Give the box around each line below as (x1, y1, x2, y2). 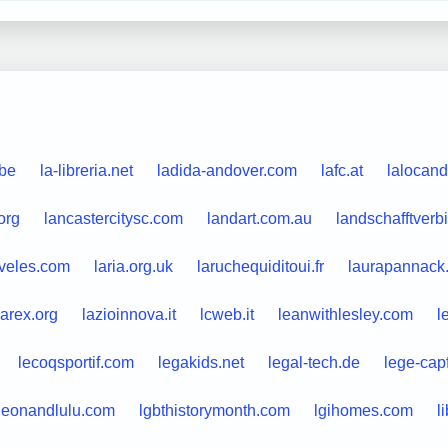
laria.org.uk (93, 257, 173, 275)
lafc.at (320, 161, 363, 179)
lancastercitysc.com (43, 209, 183, 227)
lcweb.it (199, 305, 254, 323)
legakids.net (157, 353, 244, 371)
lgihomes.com (313, 401, 413, 419)
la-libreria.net (39, 161, 133, 179)
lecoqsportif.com (17, 353, 134, 371)
